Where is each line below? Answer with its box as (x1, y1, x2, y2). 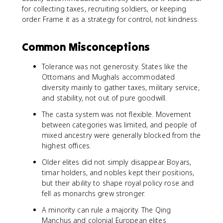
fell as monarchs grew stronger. (42, 189, 145, 198)
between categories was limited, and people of (42, 120, 197, 129)
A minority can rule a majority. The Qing (42, 205, 171, 215)
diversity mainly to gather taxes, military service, (42, 83, 200, 92)
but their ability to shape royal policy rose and (42, 178, 194, 188)
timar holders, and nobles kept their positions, (42, 168, 195, 177)
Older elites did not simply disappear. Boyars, (42, 157, 192, 167)
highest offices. (42, 141, 92, 150)
